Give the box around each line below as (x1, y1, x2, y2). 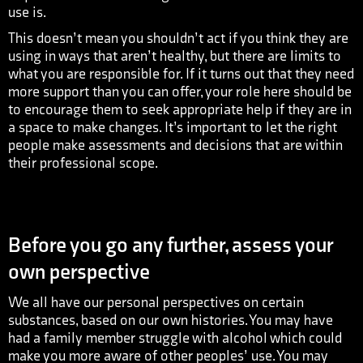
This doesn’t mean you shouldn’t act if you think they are (8, 30, 348, 47)
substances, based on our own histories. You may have (8, 312, 333, 329)
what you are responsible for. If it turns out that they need (8, 66, 354, 83)
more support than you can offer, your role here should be (8, 83, 352, 100)
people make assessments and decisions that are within (8, 137, 343, 154)
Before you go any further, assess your (8, 233, 333, 258)
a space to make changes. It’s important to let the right (8, 119, 337, 136)
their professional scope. (8, 155, 158, 172)
